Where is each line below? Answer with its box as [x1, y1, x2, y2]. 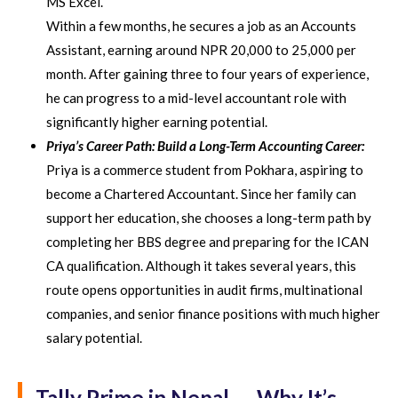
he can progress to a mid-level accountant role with [46, 89, 346, 106]
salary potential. [46, 329, 142, 346]
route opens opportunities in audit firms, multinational [46, 281, 362, 298]
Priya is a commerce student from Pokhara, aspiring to [46, 161, 363, 178]
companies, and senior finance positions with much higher [46, 305, 380, 322]
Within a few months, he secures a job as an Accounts [46, 17, 356, 34]
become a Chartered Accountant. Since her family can [46, 185, 356, 202]
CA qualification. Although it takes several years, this [46, 257, 356, 274]
